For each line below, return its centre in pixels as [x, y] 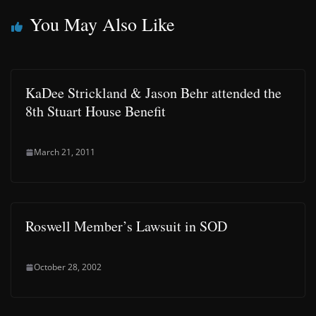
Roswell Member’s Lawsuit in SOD [126, 226]
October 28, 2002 [68, 267]
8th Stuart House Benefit [96, 111]
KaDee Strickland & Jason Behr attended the [153, 93]
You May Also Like [102, 24]
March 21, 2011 [65, 152]
